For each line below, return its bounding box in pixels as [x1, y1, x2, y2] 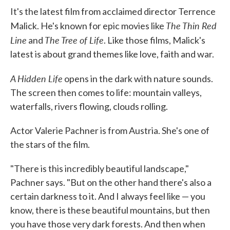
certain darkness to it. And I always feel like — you [10, 190, 205, 202]
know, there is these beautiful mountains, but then [10, 204, 210, 216]
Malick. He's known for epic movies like [10, 20, 166, 32]
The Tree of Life [45, 33, 104, 47]
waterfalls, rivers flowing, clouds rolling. [10, 101, 168, 112]
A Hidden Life [10, 72, 63, 85]
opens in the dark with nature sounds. [63, 73, 213, 85]
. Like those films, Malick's [104, 34, 205, 46]
